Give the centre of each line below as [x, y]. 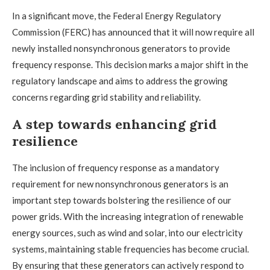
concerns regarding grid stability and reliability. [106, 97]
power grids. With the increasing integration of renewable [128, 216]
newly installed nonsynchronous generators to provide [121, 48]
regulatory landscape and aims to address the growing [120, 81]
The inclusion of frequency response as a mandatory [116, 168]
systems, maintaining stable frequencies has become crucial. [130, 249]
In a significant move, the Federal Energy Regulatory [117, 16]
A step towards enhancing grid [115, 124]
